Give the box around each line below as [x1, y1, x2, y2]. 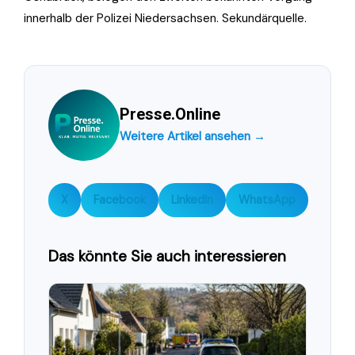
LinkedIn [171, 192, 213, 207]
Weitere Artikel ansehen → [120, 128, 265, 144]
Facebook [94, 192, 146, 207]
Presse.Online [120, 104, 220, 124]
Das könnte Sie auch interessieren [48, 246, 286, 266]
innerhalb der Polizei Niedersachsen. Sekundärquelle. [24, 10, 307, 26]
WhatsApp [239, 192, 296, 207]
